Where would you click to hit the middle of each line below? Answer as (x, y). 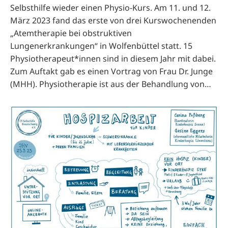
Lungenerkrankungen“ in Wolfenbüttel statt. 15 (101, 46)
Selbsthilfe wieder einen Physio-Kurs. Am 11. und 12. (110, 8)
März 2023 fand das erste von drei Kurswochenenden (113, 20)
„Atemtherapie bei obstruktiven (71, 33)
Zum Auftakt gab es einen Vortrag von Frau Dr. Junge (111, 71)
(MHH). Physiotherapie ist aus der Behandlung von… (111, 84)
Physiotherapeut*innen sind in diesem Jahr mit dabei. (113, 59)
